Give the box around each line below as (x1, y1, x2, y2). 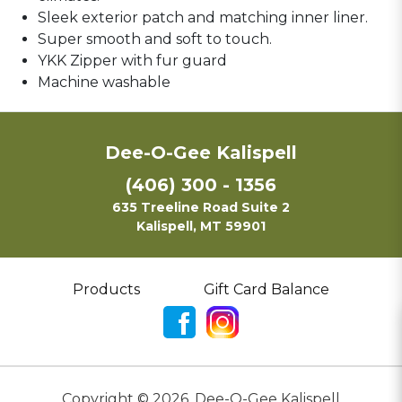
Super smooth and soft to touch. (38, 30, 272, 48)
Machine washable (38, 73, 170, 91)
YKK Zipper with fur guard (38, 51, 227, 69)
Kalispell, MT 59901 (136, 217, 266, 234)
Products (73, 280, 140, 298)
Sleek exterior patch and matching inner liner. (38, 8, 368, 26)
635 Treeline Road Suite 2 (112, 198, 290, 215)
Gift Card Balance (204, 280, 329, 298)
